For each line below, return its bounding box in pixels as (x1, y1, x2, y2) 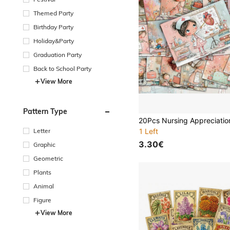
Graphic (33, 140, 55, 148)
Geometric (33, 154, 63, 162)
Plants (33, 168, 51, 176)
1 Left (139, 127, 159, 136)
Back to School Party (33, 64, 91, 72)
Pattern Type (23, 106, 67, 116)
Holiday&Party (33, 36, 74, 45)
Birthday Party (33, 23, 73, 31)
